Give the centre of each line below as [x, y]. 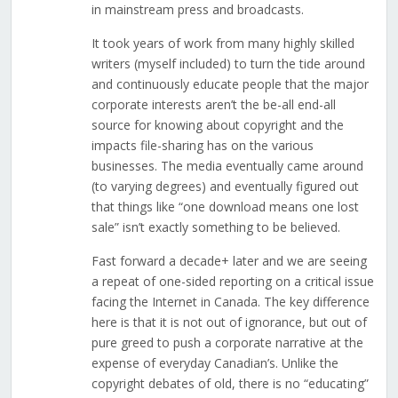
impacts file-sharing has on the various [202, 146]
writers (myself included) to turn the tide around [228, 64]
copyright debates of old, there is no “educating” [230, 384]
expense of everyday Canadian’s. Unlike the [215, 363]
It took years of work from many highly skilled [223, 44]
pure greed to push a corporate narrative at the [227, 343]
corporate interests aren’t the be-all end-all [213, 105]
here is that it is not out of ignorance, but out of [229, 322]
